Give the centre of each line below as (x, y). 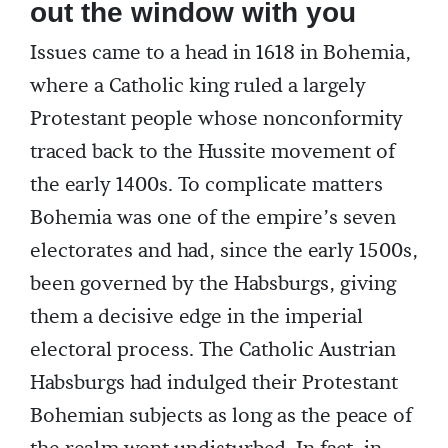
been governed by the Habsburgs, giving (213, 284)
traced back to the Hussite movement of (212, 152)
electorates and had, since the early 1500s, (224, 251)
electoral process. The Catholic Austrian (213, 350)
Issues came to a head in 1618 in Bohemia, (220, 53)
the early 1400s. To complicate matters (206, 185)
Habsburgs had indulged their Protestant (214, 383)
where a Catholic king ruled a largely (198, 86)
